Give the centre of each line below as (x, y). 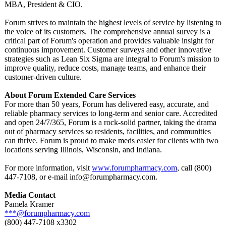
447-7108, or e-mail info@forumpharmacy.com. (81, 177)
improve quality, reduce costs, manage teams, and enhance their (105, 68)
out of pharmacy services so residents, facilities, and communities (108, 131)
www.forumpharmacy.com (134, 168)
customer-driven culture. (43, 77)
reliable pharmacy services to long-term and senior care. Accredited (111, 113)
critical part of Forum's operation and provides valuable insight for (109, 41)
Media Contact (30, 195)
